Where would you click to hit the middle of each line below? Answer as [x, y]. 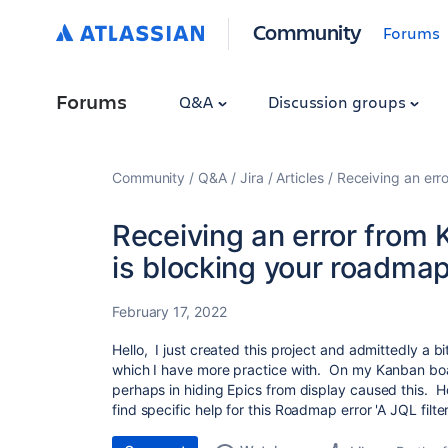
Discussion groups [338, 101]
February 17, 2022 [169, 311]
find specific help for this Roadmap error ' [245, 409]
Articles [300, 177]
